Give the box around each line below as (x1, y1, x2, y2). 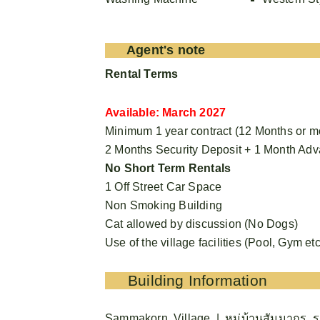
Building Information (128, 271, 267, 289)
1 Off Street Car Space (105, 180, 222, 193)
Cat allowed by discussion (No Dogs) (105, 217, 298, 230)
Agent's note (126, 42, 206, 57)
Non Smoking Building (105, 199, 222, 211)
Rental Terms (105, 67, 179, 80)
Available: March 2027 (105, 106, 226, 119)
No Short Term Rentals (105, 161, 231, 174)
